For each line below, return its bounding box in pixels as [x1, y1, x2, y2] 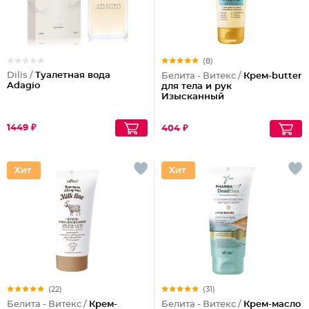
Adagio [7, 81, 40, 90]
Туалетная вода [35, 71, 110, 80]
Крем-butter [243, 72, 301, 81]
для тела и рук [161, 82, 232, 91]
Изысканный [161, 92, 224, 101]
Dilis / [7, 71, 35, 80]
